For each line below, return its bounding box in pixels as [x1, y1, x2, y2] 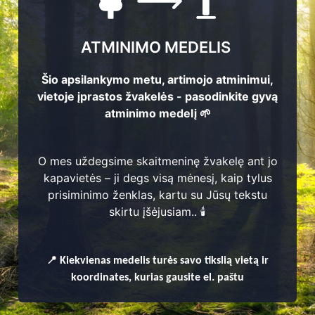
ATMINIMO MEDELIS [81, 38, 234, 57]
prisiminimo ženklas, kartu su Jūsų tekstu [48, 188, 267, 202]
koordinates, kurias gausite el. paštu [71, 272, 244, 284]
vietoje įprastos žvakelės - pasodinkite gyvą [37, 89, 278, 104]
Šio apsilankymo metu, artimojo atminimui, [41, 72, 274, 87]
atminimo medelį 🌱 [104, 106, 211, 121]
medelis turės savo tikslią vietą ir [110, 255, 269, 267]
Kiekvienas [60, 255, 110, 267]
